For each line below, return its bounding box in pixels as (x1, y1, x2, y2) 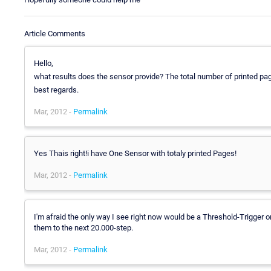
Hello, (34, 58, 53, 68)
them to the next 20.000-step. (34, 223, 133, 232)
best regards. (34, 85, 79, 94)
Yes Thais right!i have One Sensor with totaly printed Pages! (34, 148, 237, 158)
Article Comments (24, 28, 85, 38)
